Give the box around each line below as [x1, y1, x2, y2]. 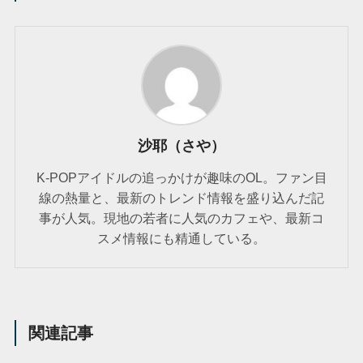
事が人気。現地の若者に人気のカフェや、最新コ [39, 211, 324, 226]
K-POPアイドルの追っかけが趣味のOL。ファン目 [36, 170, 327, 186]
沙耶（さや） [138, 138, 225, 155]
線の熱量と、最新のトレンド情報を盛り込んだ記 [39, 190, 324, 206]
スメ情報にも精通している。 [97, 231, 266, 246]
